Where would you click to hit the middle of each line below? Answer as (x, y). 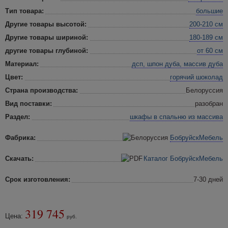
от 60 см (210, 51)
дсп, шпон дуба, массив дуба (177, 64)
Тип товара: (24, 11)
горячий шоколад (196, 77)
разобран (209, 104)
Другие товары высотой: (46, 24)
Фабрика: (20, 138)
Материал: (22, 64)
